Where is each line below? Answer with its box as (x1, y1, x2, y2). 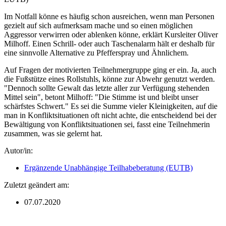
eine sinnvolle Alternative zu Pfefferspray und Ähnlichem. (4, 48, 191, 58)
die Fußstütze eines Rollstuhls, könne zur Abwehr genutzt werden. (4, 75, 215, 84)
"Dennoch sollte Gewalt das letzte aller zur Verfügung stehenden (4, 84, 209, 93)
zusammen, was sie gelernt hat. (4, 129, 104, 138)
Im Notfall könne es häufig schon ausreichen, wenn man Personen (4, 12, 214, 21)
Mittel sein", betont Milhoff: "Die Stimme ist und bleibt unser (4, 93, 198, 102)
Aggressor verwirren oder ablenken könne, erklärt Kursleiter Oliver (4, 30, 218, 39)
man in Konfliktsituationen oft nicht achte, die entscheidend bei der (4, 111, 216, 120)
